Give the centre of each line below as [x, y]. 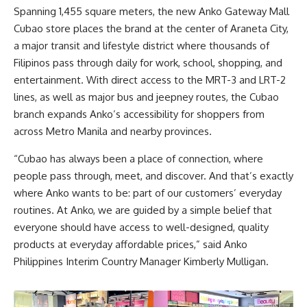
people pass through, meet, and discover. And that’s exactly [153, 175]
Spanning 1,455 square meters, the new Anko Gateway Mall [151, 12]
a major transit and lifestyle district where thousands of [142, 46]
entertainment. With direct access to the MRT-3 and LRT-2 [150, 80]
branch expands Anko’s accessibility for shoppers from [139, 114]
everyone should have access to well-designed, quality [141, 227]
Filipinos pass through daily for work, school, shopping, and [148, 63]
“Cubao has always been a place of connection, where [138, 158]
